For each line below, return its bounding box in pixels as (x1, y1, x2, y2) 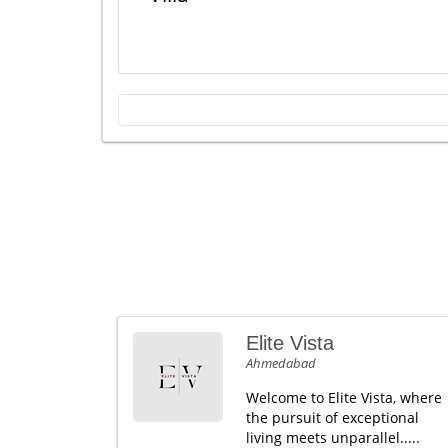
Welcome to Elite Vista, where (245, 388, 442, 407)
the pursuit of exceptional (245, 408, 419, 427)
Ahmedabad (245, 354, 316, 372)
